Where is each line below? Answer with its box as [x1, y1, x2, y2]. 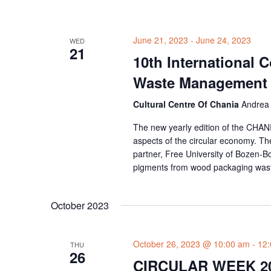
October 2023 [51, 198, 109, 213]
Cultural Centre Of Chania [132, 98, 241, 111]
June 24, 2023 [195, 34, 251, 47]
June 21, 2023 [132, 34, 188, 47]
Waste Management [132, 72, 267, 93]
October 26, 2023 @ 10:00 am [132, 238, 250, 250]
